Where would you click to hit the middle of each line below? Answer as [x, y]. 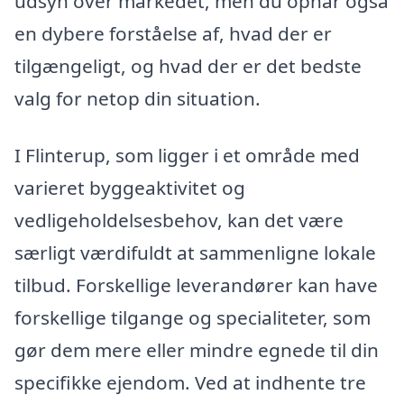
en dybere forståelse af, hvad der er [173, 33]
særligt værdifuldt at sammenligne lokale [195, 253]
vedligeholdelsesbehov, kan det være [179, 220]
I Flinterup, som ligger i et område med [187, 156]
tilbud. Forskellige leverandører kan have [196, 285]
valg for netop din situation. [138, 98]
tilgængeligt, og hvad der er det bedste [188, 65]
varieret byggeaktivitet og [130, 188]
